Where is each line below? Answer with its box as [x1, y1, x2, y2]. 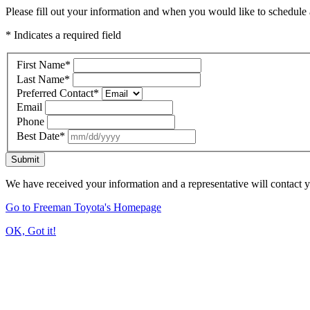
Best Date [17, 129, 60, 142]
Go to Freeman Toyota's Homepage [6, 201, 161, 213]
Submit [11, 154, 39, 165]
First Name [17, 58, 65, 71]
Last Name [17, 73, 64, 85]
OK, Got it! [6, 224, 56, 237]
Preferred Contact [17, 86, 93, 99]
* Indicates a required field [6, 29, 121, 41]
